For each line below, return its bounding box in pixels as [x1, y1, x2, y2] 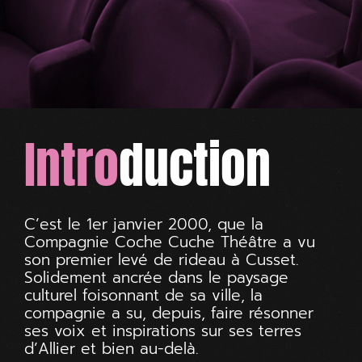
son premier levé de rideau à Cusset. [24, 247, 299, 271]
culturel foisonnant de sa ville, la [24, 283, 263, 307]
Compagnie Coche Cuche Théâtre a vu [24, 229, 315, 254]
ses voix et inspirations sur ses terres [24, 318, 301, 343]
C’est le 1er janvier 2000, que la [24, 212, 263, 236]
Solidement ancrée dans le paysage [24, 265, 288, 289]
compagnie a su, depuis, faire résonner [24, 301, 314, 325]
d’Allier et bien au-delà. [24, 336, 199, 360]
